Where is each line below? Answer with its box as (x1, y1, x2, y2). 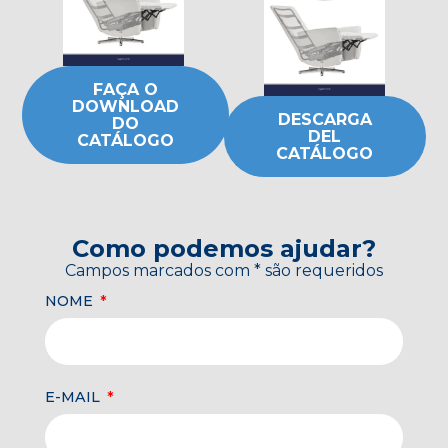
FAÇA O (93, 79, 159, 99)
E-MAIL (44, 388, 104, 407)
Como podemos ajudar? (71, 233, 376, 263)
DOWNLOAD (72, 96, 180, 116)
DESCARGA (277, 109, 372, 129)
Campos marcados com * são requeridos (64, 260, 383, 280)
